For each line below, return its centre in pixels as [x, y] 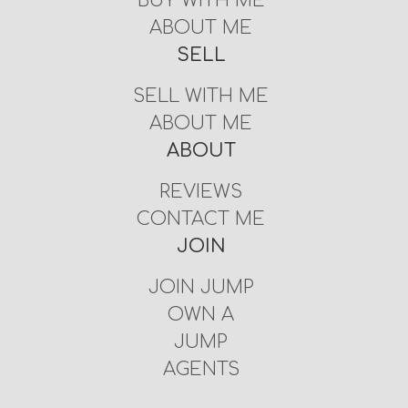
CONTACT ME [201, 219]
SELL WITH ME [201, 96]
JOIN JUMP [201, 287]
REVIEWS [201, 191]
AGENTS [201, 369]
